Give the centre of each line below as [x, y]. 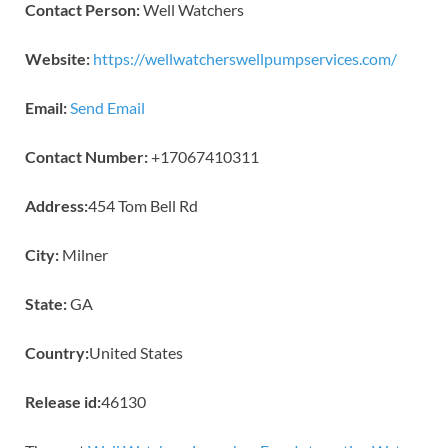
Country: [57, 353]
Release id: [63, 402]
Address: [56, 206]
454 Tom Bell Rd [143, 206]
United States [136, 353]
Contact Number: [86, 157]
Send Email [107, 108]
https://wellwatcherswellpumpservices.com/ [245, 59]
